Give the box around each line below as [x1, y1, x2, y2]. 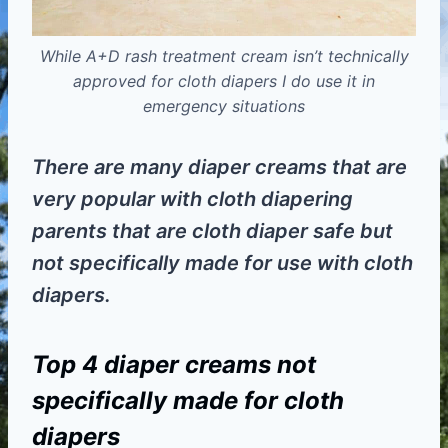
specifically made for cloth [32, 386, 344, 416]
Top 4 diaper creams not [32, 350, 316, 380]
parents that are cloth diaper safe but [32, 219, 393, 244]
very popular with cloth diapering [32, 187, 353, 212]
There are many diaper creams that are [32, 155, 407, 180]
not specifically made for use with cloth [32, 251, 413, 276]
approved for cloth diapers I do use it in [73, 71, 375, 92]
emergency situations [143, 96, 305, 117]
